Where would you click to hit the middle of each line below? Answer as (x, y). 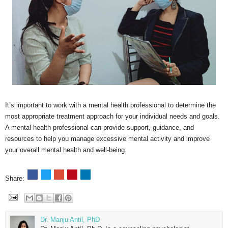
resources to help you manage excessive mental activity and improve (107, 139)
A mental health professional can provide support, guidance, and (99, 128)
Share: (16, 179)
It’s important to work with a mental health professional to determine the (110, 105)
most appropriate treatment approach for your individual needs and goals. (112, 117)
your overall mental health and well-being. (66, 150)
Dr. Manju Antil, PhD (70, 219)
